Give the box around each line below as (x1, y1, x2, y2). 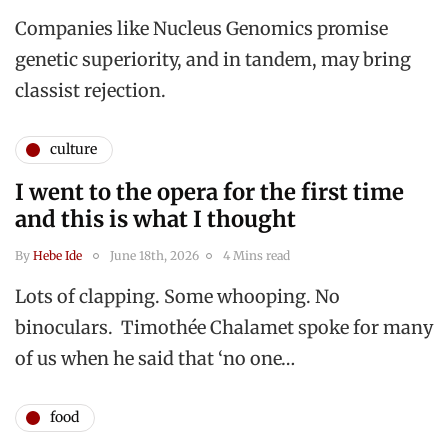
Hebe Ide (33, 247, 82, 263)
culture (50, 140, 97, 159)
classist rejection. (15, 78, 166, 102)
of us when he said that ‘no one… (15, 346, 295, 370)
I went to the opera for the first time (15, 177, 404, 206)
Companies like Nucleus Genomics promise (15, 16, 388, 40)
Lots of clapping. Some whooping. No (15, 284, 340, 308)
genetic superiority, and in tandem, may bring (15, 47, 411, 71)
